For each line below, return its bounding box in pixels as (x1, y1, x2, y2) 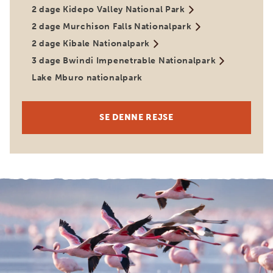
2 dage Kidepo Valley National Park (32, 4, 185, 15)
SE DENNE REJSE (99, 112, 174, 122)
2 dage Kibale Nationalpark (32, 38, 151, 49)
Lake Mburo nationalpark (32, 73, 143, 83)
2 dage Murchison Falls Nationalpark (32, 21, 192, 32)
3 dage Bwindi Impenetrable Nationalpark (32, 55, 216, 66)
